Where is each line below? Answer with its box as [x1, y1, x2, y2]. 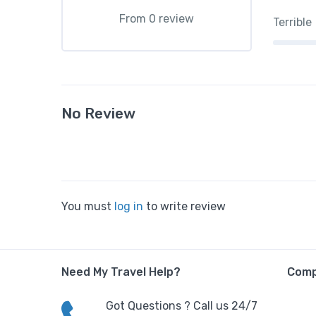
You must [61, 200, 114, 213]
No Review [61, 104, 135, 122]
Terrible [272, 16, 312, 29]
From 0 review [119, 12, 194, 25]
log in [114, 200, 143, 213]
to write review [143, 200, 226, 213]
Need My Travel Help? [61, 265, 181, 279]
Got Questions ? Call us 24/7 [106, 299, 257, 312]
